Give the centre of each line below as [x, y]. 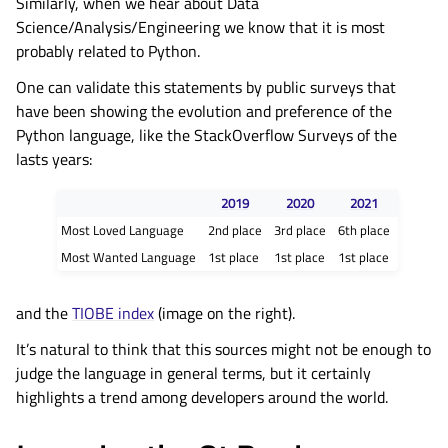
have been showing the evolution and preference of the [204, 111]
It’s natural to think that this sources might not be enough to [223, 349]
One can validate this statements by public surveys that [206, 87]
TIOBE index [113, 313]
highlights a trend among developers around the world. [202, 397]
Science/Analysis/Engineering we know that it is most [200, 27]
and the [44, 313]
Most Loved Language [122, 230]
